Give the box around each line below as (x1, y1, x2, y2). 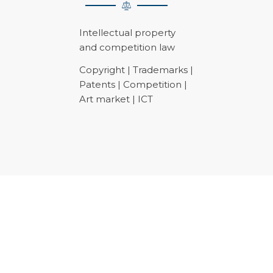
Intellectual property (79, 27, 175, 39)
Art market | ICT (79, 93, 153, 105)
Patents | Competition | (79, 78, 187, 90)
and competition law (79, 41, 175, 54)
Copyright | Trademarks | (79, 63, 193, 76)
